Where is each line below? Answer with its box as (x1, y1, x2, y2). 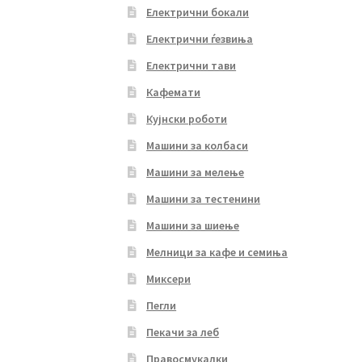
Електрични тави (146, 57, 237, 73)
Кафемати (146, 84, 201, 99)
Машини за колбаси (146, 137, 249, 153)
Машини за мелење (146, 164, 245, 179)
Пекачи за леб (146, 324, 220, 339)
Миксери (146, 271, 192, 286)
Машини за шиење (146, 217, 240, 233)
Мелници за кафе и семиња (146, 244, 288, 259)
